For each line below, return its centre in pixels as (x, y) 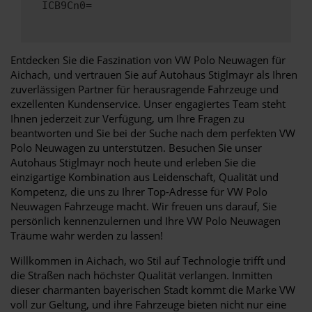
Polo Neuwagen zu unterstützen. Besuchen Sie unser (136, 147)
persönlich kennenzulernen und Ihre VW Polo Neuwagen (146, 220)
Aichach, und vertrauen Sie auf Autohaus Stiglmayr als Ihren (154, 74)
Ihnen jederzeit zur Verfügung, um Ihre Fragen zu (127, 118)
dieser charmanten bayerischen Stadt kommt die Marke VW (153, 289)
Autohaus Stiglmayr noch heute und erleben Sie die (133, 162)
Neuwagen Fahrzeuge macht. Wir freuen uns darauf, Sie (143, 206)
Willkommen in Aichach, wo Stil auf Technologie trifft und (148, 260)
